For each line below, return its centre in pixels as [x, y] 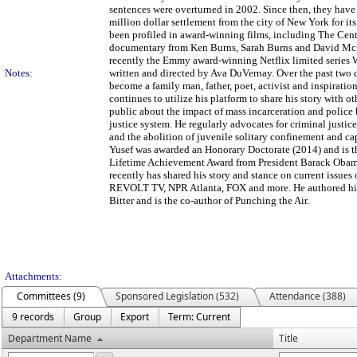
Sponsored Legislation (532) [177, 296]
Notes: [19, 73]
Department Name [50, 338]
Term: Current [199, 317]
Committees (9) [51, 296]
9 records [33, 317]
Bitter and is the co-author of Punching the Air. [209, 200]
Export [135, 317]
